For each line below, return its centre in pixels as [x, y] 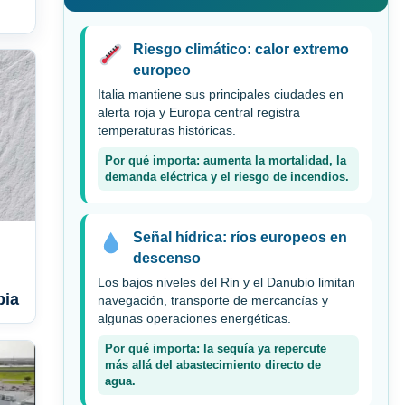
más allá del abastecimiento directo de [213, 366]
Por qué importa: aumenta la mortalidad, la [226, 161]
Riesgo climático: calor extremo [240, 50]
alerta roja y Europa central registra [199, 113]
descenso [166, 259]
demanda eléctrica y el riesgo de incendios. [227, 178]
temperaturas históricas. [167, 131]
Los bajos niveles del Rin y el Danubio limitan [226, 283]
